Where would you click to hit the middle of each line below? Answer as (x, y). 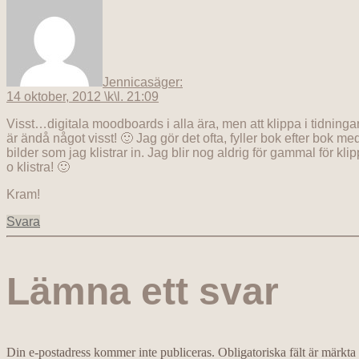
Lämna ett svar (143, 292)
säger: (165, 83)
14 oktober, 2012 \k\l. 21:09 (83, 97)
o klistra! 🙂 (38, 167)
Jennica (125, 83)
